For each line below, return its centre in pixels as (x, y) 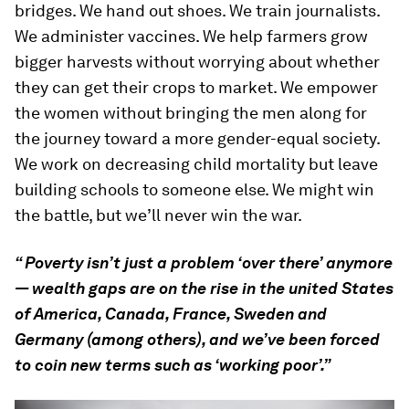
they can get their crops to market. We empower (196, 87)
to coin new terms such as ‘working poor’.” (173, 365)
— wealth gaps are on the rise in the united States (204, 288)
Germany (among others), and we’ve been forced (197, 339)
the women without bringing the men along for (191, 113)
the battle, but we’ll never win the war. (158, 215)
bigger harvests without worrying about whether (197, 62)
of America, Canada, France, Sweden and (171, 314)
